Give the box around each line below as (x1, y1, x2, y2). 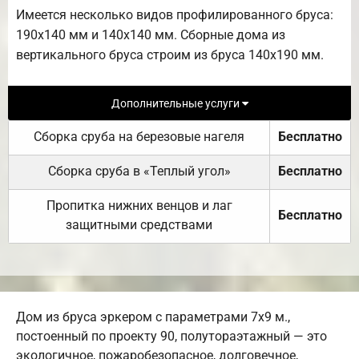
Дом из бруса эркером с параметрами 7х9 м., (16, 309, 290, 325)
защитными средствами (66, 217, 212, 233)
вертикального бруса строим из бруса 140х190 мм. (16, 46, 324, 63)
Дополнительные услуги (111, 96, 242, 111)
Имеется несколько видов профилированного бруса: (16, 6, 333, 22)
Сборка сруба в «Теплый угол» (47, 163, 231, 179)
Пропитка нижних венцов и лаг (46, 198, 232, 214)
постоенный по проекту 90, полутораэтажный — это (16, 329, 327, 345)
